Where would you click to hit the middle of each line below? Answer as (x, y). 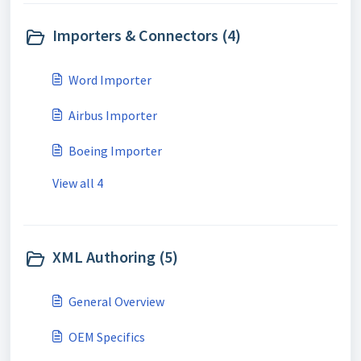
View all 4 (78, 183)
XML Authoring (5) (115, 257)
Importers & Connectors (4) (147, 35)
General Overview (116, 301)
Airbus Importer (113, 115)
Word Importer (110, 80)
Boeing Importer (115, 151)
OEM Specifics (107, 337)
